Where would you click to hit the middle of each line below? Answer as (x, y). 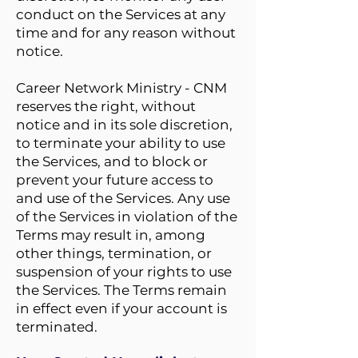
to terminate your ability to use (121, 143)
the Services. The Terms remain (121, 290)
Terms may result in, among (111, 235)
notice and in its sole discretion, (124, 125)
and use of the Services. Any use (123, 198)
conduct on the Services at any (121, 14)
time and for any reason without (126, 33)
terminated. (57, 327)
